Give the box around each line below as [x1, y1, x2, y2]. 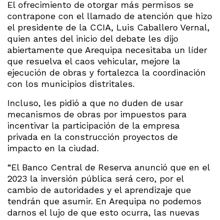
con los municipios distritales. [7, 78, 135, 89]
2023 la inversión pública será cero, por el [7, 173, 184, 184]
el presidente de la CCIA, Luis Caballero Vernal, [7, 22, 210, 32]
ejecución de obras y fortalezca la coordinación [7, 67, 206, 78]
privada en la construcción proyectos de [7, 131, 178, 142]
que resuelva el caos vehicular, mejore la [7, 55, 180, 66]
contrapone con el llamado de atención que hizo [7, 10, 212, 21]
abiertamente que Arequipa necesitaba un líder [7, 44, 207, 55]
